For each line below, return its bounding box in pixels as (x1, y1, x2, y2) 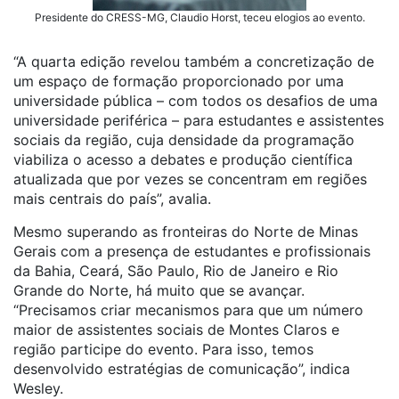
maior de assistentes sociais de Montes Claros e (13, 321, 339, 338)
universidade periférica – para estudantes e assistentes (13, 111, 384, 129)
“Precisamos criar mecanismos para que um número (13, 301, 363, 319)
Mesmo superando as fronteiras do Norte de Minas (13, 223, 358, 240)
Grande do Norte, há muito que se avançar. (13, 281, 305, 299)
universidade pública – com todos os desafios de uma (13, 92, 378, 110)
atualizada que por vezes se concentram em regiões (13, 170, 367, 188)
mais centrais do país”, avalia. (13, 190, 211, 208)
